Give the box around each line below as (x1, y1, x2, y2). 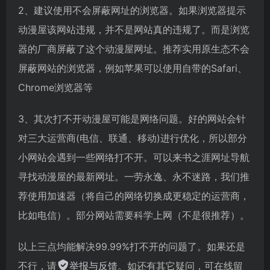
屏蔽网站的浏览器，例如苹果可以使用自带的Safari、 (18, 61, 247, 74)
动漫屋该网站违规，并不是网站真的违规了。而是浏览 (18, 23, 250, 36)
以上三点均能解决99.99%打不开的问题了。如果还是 (18, 240, 245, 253)
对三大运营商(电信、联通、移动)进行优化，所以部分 (18, 131, 247, 144)
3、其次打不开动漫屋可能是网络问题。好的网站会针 (18, 112, 246, 125)
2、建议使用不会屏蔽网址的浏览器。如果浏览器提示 (18, 4, 246, 16)
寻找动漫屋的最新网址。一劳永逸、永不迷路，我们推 (18, 170, 250, 183)
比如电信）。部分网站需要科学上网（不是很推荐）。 (18, 209, 250, 221)
